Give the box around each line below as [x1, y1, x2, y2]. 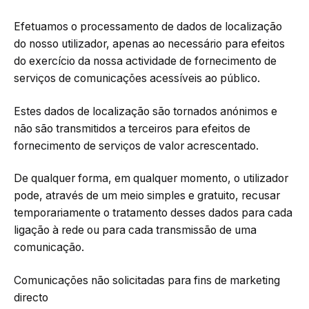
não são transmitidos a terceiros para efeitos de [14, 121, 250, 135]
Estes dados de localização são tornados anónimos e [14, 104, 277, 118]
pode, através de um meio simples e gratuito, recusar [14, 189, 280, 203]
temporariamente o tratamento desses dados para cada [14, 206, 292, 220]
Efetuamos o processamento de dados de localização [14, 20, 282, 34]
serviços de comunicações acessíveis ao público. [14, 72, 260, 86]
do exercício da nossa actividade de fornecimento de [14, 54, 277, 68]
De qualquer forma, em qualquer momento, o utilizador [14, 172, 288, 186]
